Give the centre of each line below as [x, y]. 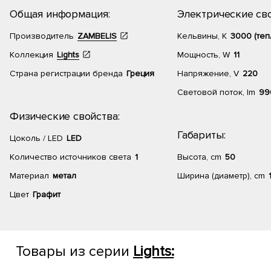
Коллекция [31, 55]
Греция [140, 73]
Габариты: [201, 135]
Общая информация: [60, 14]
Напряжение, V [208, 73]
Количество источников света [70, 157]
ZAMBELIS [97, 36]
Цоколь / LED [36, 138]
